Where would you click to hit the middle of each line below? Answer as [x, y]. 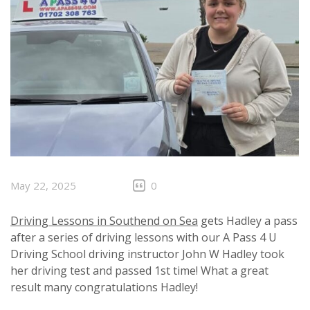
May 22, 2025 [43, 186]
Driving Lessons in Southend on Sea [104, 221]
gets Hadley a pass [248, 221]
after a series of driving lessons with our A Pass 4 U [144, 238]
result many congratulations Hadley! [104, 288]
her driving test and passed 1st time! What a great [139, 271]
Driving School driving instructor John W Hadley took [147, 254]
